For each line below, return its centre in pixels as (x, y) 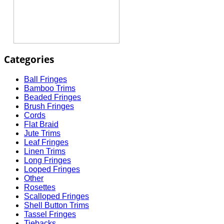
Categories (29, 59)
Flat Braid (41, 124)
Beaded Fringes (52, 97)
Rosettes (40, 187)
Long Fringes (47, 160)
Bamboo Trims (50, 88)
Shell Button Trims (56, 205)
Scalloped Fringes (56, 196)
